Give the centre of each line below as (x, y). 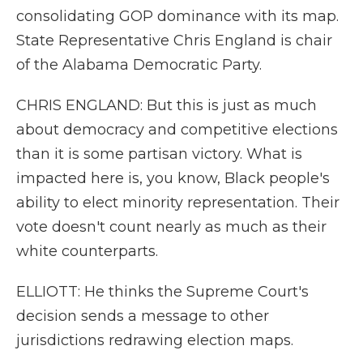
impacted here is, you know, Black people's (173, 178)
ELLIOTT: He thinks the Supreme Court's (162, 292)
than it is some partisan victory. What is (159, 154)
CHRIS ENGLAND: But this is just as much (167, 105)
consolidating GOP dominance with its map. (177, 16)
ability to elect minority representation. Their (178, 203)
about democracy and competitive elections (177, 130)
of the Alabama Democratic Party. (139, 65)
